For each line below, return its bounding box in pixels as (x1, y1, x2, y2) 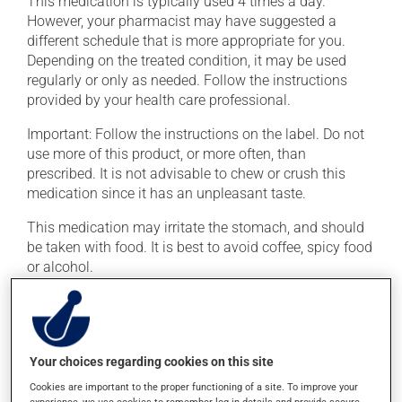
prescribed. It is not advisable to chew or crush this (27, 165, 345, 182)
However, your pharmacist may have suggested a (27, 13, 336, 30)
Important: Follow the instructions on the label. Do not (27, 126, 364, 143)
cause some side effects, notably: (27, 363, 235, 380)
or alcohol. (27, 258, 93, 275)
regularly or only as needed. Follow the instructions (27, 72, 347, 89)
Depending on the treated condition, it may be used (27, 52, 346, 69)
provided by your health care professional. (27, 92, 291, 109)
